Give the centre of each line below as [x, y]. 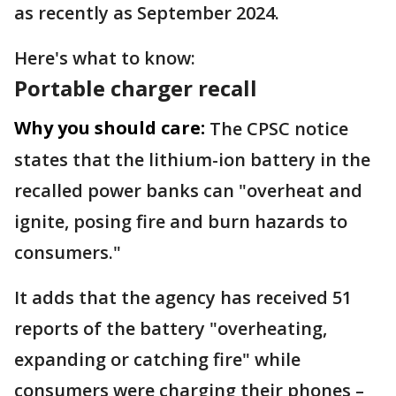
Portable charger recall [136, 88]
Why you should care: [110, 128]
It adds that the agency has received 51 [183, 298]
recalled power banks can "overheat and [188, 191]
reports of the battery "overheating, [171, 329]
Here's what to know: [107, 58]
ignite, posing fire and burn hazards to [181, 222]
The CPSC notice [279, 129]
